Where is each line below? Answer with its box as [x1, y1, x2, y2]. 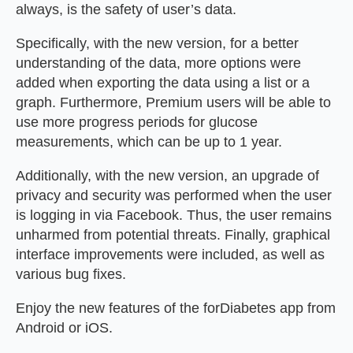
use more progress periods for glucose [16, 113, 258, 130]
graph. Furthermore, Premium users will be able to [16, 94, 331, 110]
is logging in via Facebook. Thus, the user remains [16, 206, 332, 223]
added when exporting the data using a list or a [16, 74, 310, 91]
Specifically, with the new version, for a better [16, 35, 299, 51]
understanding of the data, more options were [16, 54, 301, 71]
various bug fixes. [16, 266, 126, 282]
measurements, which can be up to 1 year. [16, 133, 282, 150]
